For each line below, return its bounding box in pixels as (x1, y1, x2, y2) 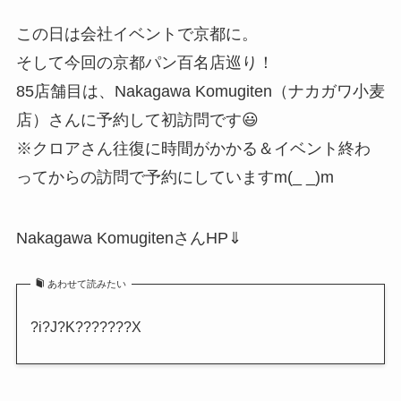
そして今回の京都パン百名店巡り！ (15, 53, 274, 72)
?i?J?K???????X (30, 318, 141, 335)
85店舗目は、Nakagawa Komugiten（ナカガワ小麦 (15, 81, 385, 100)
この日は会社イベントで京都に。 (15, 24, 258, 43)
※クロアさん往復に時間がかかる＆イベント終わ (15, 139, 371, 158)
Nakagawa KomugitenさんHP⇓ (15, 228, 242, 247)
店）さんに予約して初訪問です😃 (15, 110, 259, 129)
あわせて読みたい (47, 278, 127, 290)
